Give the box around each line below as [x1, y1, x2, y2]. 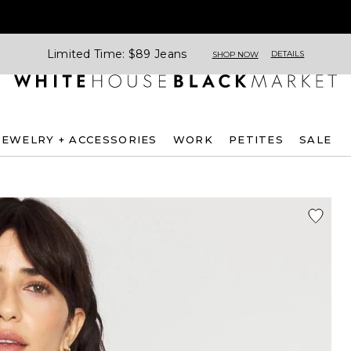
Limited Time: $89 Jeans [46, 46, 187, 61]
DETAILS [270, 49, 305, 59]
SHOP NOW [212, 49, 259, 60]
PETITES [228, 132, 284, 146]
